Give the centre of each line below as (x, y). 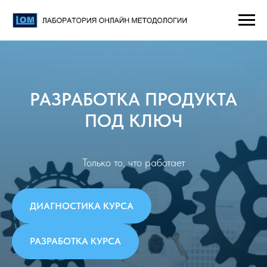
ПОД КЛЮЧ (133, 120)
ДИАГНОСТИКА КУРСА (82, 206)
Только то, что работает (133, 162)
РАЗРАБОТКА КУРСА (75, 241)
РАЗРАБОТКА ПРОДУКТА (133, 99)
